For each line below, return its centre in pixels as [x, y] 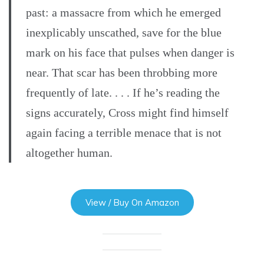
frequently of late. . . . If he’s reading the [123, 93]
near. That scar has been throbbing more [122, 73]
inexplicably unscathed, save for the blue [124, 33]
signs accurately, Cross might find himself [127, 113]
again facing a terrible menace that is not [124, 133]
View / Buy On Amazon [132, 203]
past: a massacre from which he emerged [123, 13]
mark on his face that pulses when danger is [130, 53]
